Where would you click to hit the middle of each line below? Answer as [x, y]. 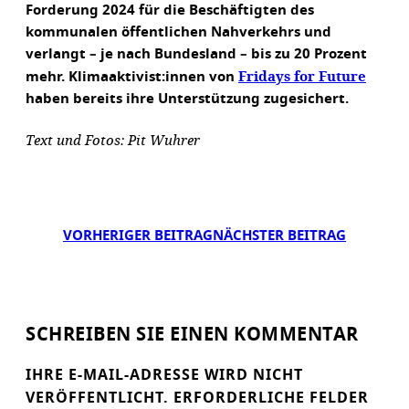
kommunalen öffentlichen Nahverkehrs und [178, 32]
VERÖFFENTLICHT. [97, 398]
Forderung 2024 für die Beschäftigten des [170, 10]
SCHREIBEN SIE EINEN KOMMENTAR [192, 335]
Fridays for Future [302, 76]
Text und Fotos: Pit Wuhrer [113, 139]
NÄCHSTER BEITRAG [279, 236]
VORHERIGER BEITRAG [138, 236]
